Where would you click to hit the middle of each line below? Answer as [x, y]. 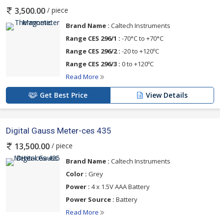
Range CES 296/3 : [93, 64]
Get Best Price [64, 95]
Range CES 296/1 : [93, 38]
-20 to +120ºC [140, 51]
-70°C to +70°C [142, 38]
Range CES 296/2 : [93, 51]
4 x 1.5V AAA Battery [120, 187]
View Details [167, 95]
